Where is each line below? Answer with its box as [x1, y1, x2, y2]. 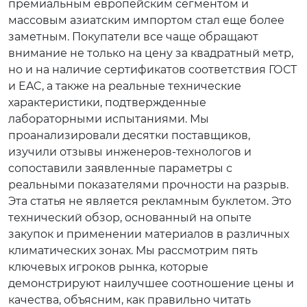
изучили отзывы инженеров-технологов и [8, 145, 251, 158]
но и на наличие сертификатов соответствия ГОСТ [8, 63, 297, 76]
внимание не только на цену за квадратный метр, [8, 47, 293, 60]
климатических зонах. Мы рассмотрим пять [8, 244, 258, 257]
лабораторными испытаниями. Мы [8, 112, 209, 125]
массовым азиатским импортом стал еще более [8, 14, 284, 27]
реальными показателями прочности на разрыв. [8, 178, 288, 191]
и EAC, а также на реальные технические [8, 79, 241, 93]
